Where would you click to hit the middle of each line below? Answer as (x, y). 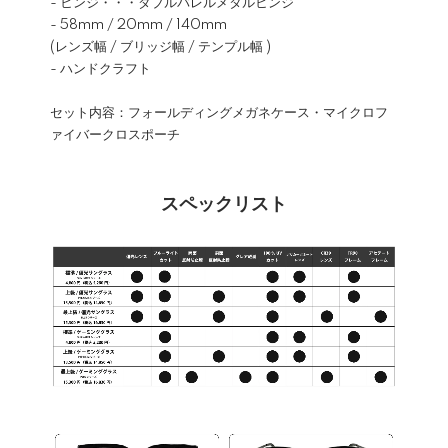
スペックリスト (224, 205)
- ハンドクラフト (100, 69)
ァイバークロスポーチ (115, 135)
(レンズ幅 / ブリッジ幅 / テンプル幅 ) (160, 47)
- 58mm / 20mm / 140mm (138, 25)
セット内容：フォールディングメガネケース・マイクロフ (219, 113)
